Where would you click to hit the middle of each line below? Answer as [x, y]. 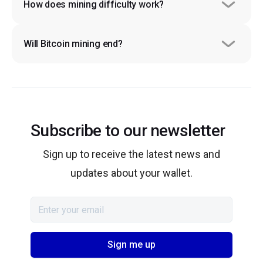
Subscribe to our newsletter [128, 131]
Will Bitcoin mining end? [73, 43]
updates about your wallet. [131, 173]
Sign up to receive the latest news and [131, 154]
